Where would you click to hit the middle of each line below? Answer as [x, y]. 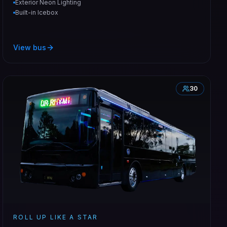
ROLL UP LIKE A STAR [56, 217]
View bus [30, 47]
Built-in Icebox [37, 12]
